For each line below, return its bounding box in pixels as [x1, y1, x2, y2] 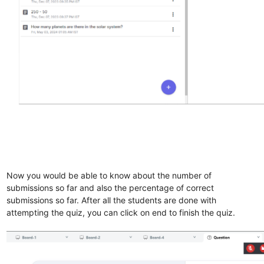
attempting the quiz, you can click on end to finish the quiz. [6, 207, 236, 217]
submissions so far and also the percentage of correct [6, 182, 214, 193]
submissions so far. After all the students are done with [6, 194, 217, 205]
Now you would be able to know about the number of [6, 170, 212, 180]
